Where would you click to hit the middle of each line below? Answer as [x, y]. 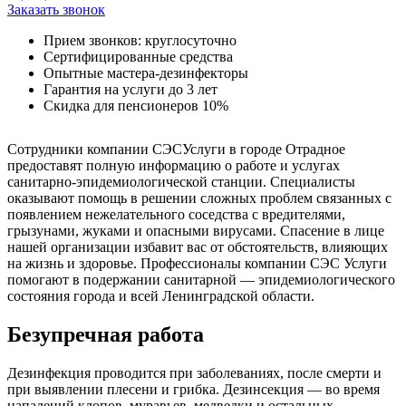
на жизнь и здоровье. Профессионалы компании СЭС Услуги [197, 264]
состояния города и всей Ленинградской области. [161, 296]
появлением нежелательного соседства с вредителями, [176, 215]
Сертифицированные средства [138, 57]
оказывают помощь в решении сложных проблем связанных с [199, 198]
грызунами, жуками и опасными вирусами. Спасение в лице [196, 231]
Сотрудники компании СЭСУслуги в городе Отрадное [176, 150]
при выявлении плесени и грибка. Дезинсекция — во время [193, 390]
